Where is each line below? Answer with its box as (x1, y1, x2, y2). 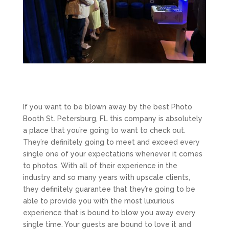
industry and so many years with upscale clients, (22, 173, 190, 181)
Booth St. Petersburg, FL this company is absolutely (22, 114, 202, 123)
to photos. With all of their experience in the (22, 161, 177, 170)
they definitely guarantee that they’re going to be (22, 185, 195, 193)
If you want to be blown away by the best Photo (22, 102, 192, 111)
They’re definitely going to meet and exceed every (22, 138, 200, 146)
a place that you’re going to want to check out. (22, 126, 186, 134)
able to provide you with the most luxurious (22, 196, 174, 205)
